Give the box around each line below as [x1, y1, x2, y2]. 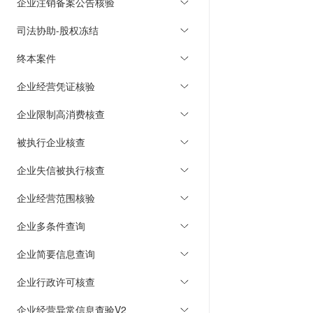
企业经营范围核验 [17, 191, 95, 205]
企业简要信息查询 [17, 247, 95, 261]
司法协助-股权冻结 [17, 23, 99, 37]
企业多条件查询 [17, 219, 85, 233]
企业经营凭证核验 [17, 79, 95, 93]
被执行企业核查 [17, 135, 85, 149]
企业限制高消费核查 [17, 107, 105, 121]
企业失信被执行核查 [17, 163, 105, 177]
